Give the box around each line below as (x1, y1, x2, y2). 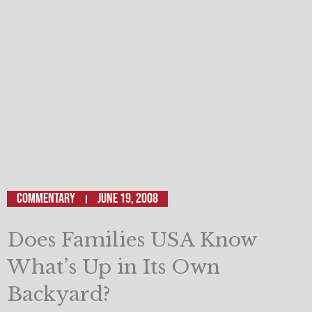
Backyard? (7, 282, 111, 307)
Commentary (17, 190, 75, 208)
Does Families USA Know (7, 228, 256, 253)
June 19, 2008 (97, 190, 158, 208)
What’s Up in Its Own (7, 255, 220, 280)
